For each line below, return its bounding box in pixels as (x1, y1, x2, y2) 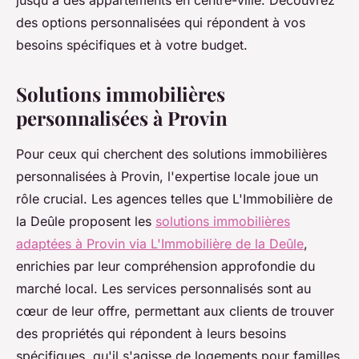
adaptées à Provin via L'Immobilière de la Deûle (16, 236, 304, 252)
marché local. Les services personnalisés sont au (16, 280, 311, 297)
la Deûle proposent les (16, 213, 155, 230)
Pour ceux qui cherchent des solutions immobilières (16, 146, 327, 163)
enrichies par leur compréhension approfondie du (16, 258, 315, 275)
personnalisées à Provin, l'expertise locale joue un (16, 168, 318, 185)
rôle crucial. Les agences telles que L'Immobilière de (16, 191, 333, 208)
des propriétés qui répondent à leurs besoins (16, 325, 286, 342)
